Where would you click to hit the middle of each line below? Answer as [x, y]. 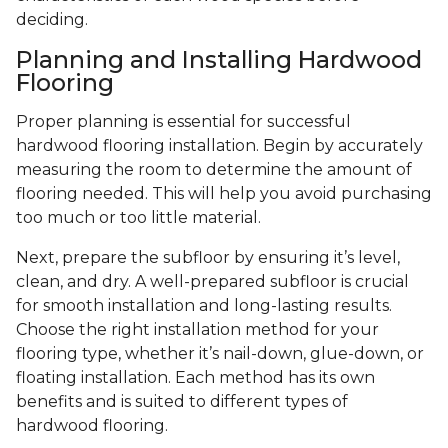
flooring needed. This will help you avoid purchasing [224, 194]
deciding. [52, 20]
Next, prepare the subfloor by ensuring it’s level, [208, 258]
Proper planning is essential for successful [183, 122]
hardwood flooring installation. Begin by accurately [219, 146]
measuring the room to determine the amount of [214, 170]
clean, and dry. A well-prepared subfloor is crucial [212, 282]
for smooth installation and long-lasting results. [204, 306]
